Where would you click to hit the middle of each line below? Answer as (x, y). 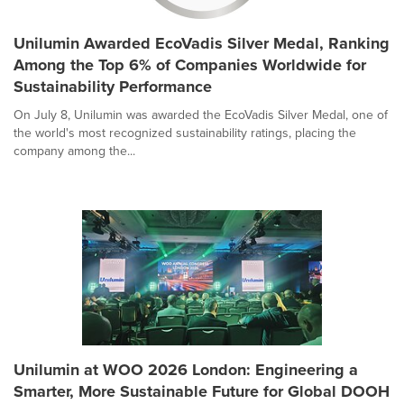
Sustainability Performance (113, 86)
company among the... (74, 151)
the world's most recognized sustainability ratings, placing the (185, 133)
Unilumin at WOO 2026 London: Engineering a (186, 369)
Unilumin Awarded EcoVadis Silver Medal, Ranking (202, 43)
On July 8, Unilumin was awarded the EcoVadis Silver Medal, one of (201, 115)
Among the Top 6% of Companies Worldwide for (190, 64)
